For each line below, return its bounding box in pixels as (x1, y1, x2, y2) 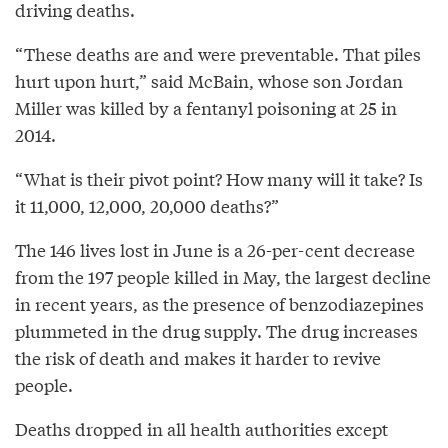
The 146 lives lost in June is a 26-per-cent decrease (15, 236, 415, 262)
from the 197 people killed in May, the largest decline (15, 263, 431, 289)
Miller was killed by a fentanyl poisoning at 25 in (15, 94, 397, 120)
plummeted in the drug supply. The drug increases (15, 317, 418, 343)
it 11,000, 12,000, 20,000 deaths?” (15, 192, 279, 218)
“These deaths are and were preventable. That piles (15, 40, 421, 66)
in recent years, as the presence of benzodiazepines (15, 290, 424, 316)
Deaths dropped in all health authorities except (15, 415, 388, 441)
